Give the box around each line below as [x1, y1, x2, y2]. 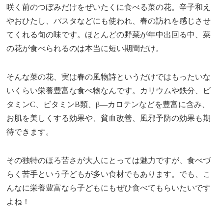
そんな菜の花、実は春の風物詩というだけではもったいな [6, 73, 211, 82]
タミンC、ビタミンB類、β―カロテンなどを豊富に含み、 [6, 100, 210, 109]
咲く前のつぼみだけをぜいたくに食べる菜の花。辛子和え [6, 3, 211, 12]
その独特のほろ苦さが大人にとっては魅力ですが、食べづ [6, 156, 211, 165]
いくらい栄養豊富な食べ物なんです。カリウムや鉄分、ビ [6, 86, 211, 95]
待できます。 [6, 128, 54, 137]
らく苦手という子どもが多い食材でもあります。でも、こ [6, 170, 211, 179]
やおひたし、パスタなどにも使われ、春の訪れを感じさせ [6, 17, 211, 26]
